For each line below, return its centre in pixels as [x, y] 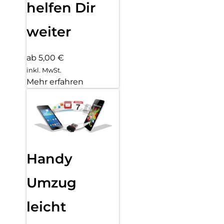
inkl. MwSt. [44, 70]
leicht [46, 206]
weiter [49, 31]
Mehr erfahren [55, 81]
